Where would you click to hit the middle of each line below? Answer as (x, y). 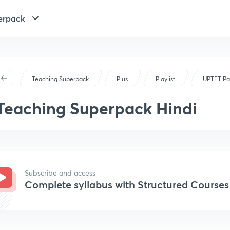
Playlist (166, 79)
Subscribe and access (60, 173)
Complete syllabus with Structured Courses (127, 185)
